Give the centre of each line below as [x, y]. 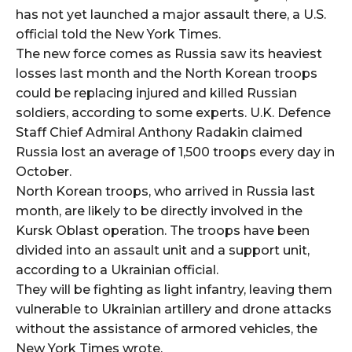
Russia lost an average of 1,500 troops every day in [175, 152]
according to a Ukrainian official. [117, 269]
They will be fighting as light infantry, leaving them [174, 289]
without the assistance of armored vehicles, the [167, 328]
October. [44, 171]
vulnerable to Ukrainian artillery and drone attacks [174, 309]
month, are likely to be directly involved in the [159, 211]
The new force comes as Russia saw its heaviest [169, 53]
